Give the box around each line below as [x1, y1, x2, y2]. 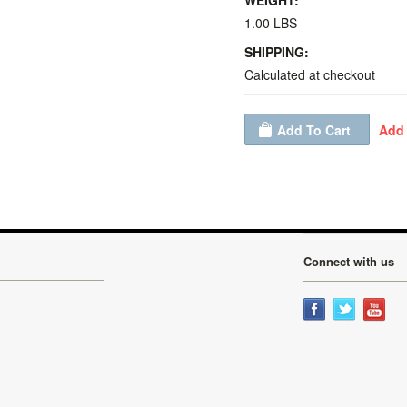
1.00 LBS [244, 14, 297, 32]
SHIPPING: [244, 43, 309, 61]
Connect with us [303, 253, 394, 270]
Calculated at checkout [244, 65, 375, 84]
